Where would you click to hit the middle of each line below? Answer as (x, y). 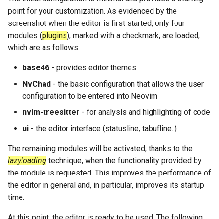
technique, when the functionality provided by (124, 161)
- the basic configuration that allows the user (127, 84)
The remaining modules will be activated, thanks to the (100, 148)
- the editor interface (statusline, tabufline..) (103, 128)
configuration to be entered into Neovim (90, 96)
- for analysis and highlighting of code (145, 112)
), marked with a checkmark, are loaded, (133, 35)
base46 (36, 68)
